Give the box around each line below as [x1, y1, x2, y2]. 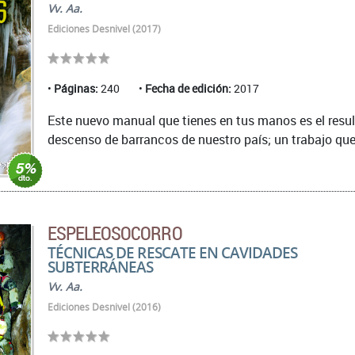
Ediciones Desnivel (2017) [48, 22, 161, 36]
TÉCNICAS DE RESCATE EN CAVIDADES [48, 242, 298, 263]
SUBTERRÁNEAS [48, 257, 154, 277]
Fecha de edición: [145, 81, 231, 97]
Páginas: [54, 81, 98, 97]
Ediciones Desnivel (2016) [48, 300, 161, 315]
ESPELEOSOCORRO [48, 220, 182, 246]
